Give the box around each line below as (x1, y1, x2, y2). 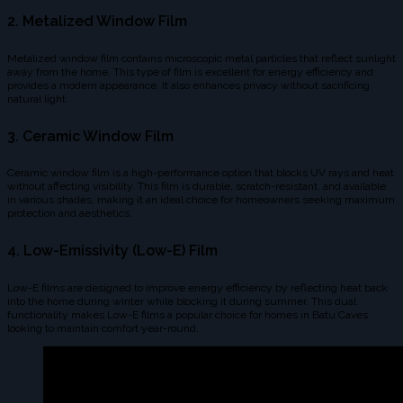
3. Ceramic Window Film (7, 127, 174, 145)
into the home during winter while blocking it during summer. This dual (7, 294, 356, 308)
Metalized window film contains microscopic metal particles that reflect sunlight (7, 51, 396, 65)
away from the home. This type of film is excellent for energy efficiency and (7, 65, 373, 78)
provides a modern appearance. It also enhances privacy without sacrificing (7, 78, 370, 92)
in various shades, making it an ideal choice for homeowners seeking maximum (7, 193, 395, 207)
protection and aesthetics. (7, 207, 132, 220)
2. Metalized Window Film (7, 13, 187, 31)
